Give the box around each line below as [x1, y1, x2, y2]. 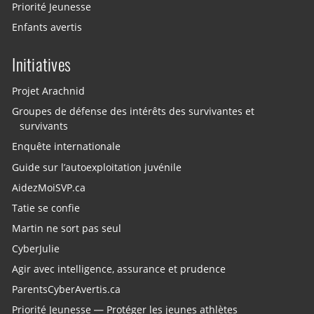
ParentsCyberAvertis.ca [12, 282, 121, 296]
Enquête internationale [12, 140, 121, 153]
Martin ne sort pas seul [12, 221, 122, 235]
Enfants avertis [12, 20, 83, 34]
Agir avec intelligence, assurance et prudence [12, 262, 226, 275]
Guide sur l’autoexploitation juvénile [12, 161, 182, 174]
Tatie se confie [12, 201, 81, 214]
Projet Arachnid [12, 84, 86, 97]
